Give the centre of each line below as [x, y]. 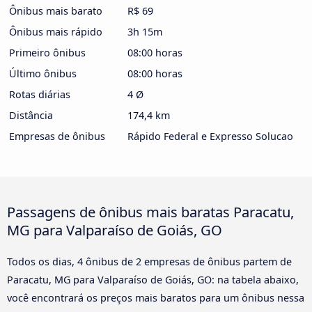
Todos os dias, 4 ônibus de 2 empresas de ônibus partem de [149, 261]
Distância [31, 115]
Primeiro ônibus [47, 52]
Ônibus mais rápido [56, 31]
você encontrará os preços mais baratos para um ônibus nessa [156, 297]
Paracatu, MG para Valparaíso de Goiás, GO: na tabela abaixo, [153, 279]
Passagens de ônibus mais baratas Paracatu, [150, 211]
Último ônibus [43, 73]
